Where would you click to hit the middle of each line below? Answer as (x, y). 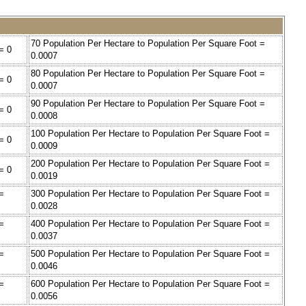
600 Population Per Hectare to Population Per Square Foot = (150, 284)
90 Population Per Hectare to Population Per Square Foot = (148, 104)
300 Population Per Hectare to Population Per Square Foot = (150, 194)
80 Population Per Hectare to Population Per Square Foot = (148, 74)
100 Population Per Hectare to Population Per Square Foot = (150, 134)
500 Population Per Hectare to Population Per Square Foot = (150, 254)
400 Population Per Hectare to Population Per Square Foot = (150, 224)
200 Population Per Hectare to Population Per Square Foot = (150, 164)
